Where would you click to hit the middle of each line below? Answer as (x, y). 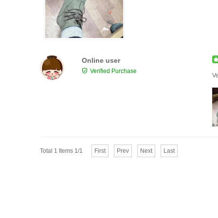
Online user (101, 61)
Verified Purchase (113, 71)
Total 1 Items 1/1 (61, 151)
